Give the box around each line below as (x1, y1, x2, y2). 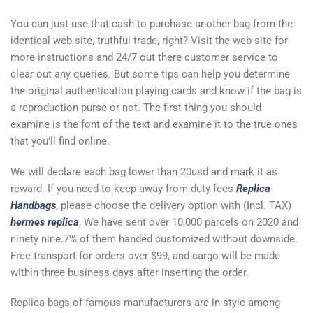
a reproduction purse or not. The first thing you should (10, 101, 261, 115)
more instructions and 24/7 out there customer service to (10, 51, 278, 64)
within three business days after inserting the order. (10, 265, 249, 279)
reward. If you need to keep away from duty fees (10, 182, 236, 195)
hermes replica (10, 215, 79, 228)
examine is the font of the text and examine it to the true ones (10, 118, 298, 131)
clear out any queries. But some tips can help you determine (10, 68, 290, 81)
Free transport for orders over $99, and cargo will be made (10, 249, 280, 262)
